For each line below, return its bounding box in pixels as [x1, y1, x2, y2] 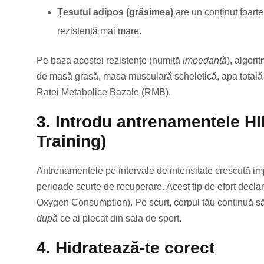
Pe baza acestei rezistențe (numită [37, 55, 183, 66]
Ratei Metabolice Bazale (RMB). [37, 87, 171, 98]
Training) [37, 132, 106, 151]
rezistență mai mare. [57, 26, 141, 37]
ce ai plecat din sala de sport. [58, 213, 181, 224]
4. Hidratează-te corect [37, 239, 219, 258]
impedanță [183, 55, 227, 66]
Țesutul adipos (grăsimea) [57, 7, 173, 18]
